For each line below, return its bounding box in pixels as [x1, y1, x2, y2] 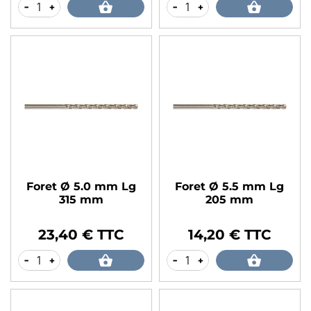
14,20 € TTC [188, 226, 271, 243]
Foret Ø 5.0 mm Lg [26, 179, 136, 193]
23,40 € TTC [38, 226, 124, 243]
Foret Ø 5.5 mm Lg [175, 179, 285, 193]
